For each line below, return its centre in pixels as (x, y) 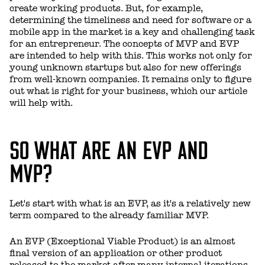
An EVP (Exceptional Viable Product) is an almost (122, 241)
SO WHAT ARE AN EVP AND (109, 148)
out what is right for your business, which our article (128, 91)
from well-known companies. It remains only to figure (130, 79)
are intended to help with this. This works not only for (131, 55)
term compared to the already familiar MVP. (109, 215)
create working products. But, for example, (106, 8)
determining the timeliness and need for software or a (130, 20)
